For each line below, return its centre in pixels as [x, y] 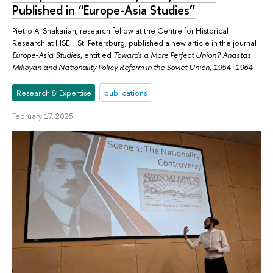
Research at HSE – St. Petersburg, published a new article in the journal [134, 43]
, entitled [97, 55]
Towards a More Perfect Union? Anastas [182, 55]
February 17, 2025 [43, 116]
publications [125, 93]
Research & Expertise [54, 93]
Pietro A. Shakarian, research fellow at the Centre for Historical [120, 31]
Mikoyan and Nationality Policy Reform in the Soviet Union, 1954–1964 [132, 67]
